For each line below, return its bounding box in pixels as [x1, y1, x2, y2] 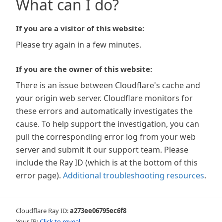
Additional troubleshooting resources [63, 170, 204, 181]
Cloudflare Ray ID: [16, 206, 70, 215]
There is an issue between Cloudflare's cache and [16, 80, 200, 91]
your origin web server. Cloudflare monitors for [16, 93, 193, 104]
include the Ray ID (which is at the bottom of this [16, 157, 198, 168]
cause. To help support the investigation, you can [16, 118, 199, 129]
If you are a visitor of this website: [16, 23, 144, 33]
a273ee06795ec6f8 [70, 206, 126, 215]
